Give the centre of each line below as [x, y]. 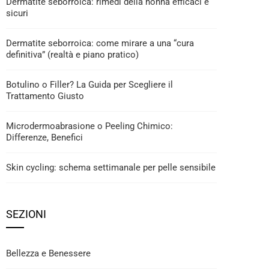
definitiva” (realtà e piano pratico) [72, 55]
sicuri [17, 13]
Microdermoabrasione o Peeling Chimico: [89, 126]
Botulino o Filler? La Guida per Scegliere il [89, 85]
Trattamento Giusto [45, 96]
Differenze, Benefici [44, 138]
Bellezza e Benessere [48, 253]
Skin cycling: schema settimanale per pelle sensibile [111, 168]
